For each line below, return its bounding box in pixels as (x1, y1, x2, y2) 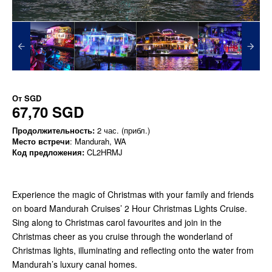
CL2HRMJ (84, 146, 123, 158)
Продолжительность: (12, 124, 95, 137)
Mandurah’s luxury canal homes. (12, 258, 137, 271)
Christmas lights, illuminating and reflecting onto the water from (12, 244, 254, 257)
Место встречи (12, 135, 70, 148)
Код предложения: (12, 146, 84, 158)
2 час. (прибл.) (95, 124, 150, 137)
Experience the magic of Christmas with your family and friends (12, 188, 254, 201)
